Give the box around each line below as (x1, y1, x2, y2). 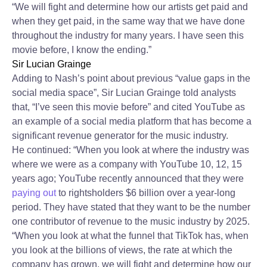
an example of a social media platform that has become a (12, 116, 252, 126)
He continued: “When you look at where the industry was (12, 145, 249, 155)
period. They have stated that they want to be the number (12, 202, 250, 212)
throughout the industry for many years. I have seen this (12, 30, 244, 41)
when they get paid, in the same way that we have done (12, 16, 245, 26)
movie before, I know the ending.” (12, 45, 151, 55)
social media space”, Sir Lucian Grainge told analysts (12, 88, 236, 98)
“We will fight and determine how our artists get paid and (12, 2, 248, 12)
